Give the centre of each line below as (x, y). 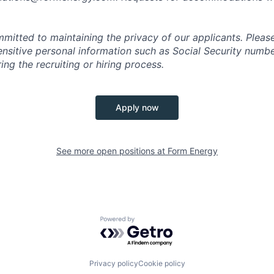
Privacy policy (113, 263)
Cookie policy (161, 263)
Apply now (137, 107)
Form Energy (193, 151)
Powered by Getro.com (154, 222)
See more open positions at (112, 151)
